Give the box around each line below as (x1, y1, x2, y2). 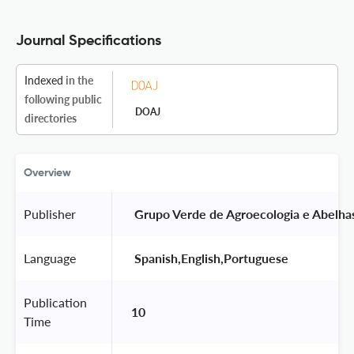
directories (24, 111, 77, 125)
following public (24, 92, 102, 106)
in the (63, 73, 93, 87)
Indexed (24, 73, 63, 87)
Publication (24, 294, 87, 310)
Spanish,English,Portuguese (131, 250, 292, 265)
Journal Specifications (16, 33, 161, 48)
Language (24, 250, 76, 265)
